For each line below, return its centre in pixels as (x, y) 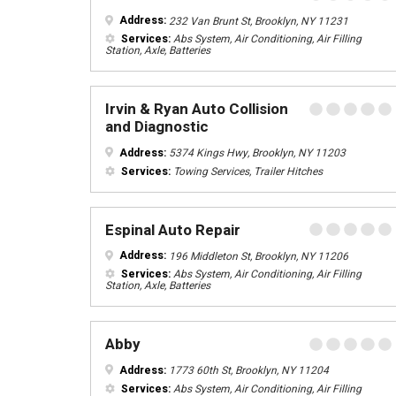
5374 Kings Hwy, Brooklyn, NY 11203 (256, 152)
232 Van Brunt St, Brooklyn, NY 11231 (257, 20)
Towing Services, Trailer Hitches (247, 171)
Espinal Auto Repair (173, 230)
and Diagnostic (157, 127)
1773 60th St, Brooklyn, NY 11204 (247, 370)
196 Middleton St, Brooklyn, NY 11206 (257, 255)
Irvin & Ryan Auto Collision (197, 109)
